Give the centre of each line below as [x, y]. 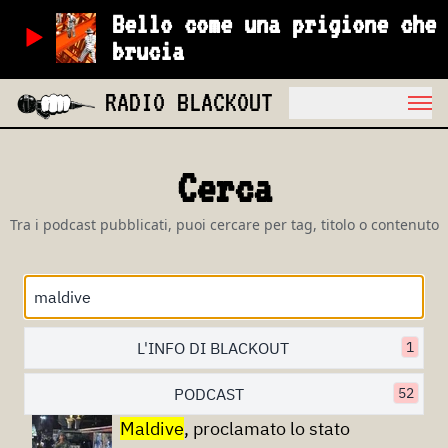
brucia [148, 51]
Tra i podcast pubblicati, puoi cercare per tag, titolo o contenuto [224, 224]
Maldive [152, 428]
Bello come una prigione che [274, 24]
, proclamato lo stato [267, 428]
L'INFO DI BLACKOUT [213, 348]
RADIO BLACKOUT [189, 101]
